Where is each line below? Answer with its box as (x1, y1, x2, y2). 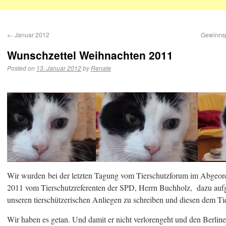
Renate (91, 64, 111, 72)
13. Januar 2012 (36, 64, 81, 72)
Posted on (7, 64, 35, 72)
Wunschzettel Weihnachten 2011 (7, 47, 173, 63)
